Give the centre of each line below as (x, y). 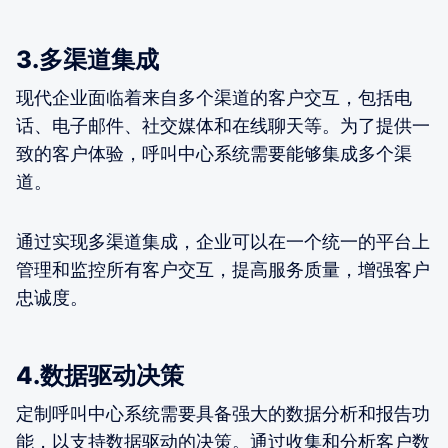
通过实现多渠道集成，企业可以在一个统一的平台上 (223, 241)
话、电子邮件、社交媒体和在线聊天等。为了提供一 (223, 125)
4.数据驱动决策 (100, 375)
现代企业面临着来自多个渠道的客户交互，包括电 (214, 97)
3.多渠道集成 (87, 59)
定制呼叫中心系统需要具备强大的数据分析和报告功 (223, 413)
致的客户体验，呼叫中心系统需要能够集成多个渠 (214, 153)
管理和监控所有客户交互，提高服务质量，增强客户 (223, 269)
